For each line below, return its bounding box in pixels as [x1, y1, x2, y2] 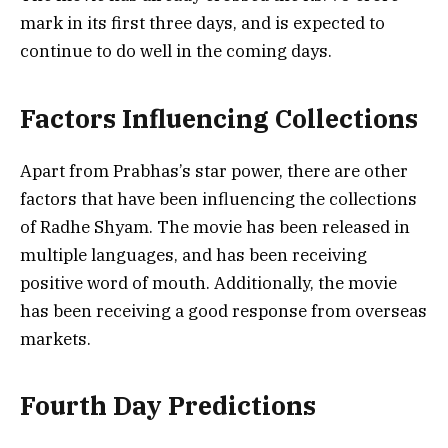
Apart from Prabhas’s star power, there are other [20, 159, 408, 182]
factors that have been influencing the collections [20, 187, 417, 210]
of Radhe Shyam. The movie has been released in [20, 215, 410, 238]
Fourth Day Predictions [20, 389, 316, 423]
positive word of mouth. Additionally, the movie [20, 271, 397, 294]
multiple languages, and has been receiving [20, 243, 367, 266]
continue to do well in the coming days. [20, 40, 332, 63]
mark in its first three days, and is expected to [20, 12, 385, 35]
